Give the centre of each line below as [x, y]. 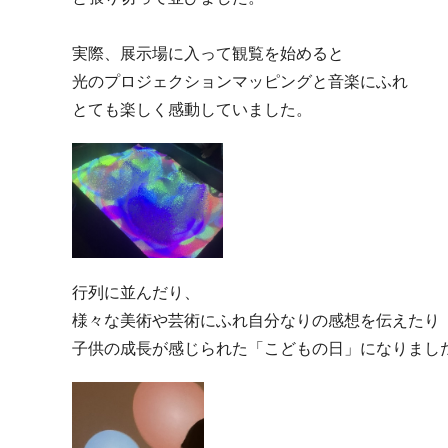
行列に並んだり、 [136, 291]
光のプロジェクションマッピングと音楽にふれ [240, 81]
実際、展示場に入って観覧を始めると [208, 53]
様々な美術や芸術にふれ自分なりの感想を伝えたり [256, 319]
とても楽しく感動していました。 [192, 109]
